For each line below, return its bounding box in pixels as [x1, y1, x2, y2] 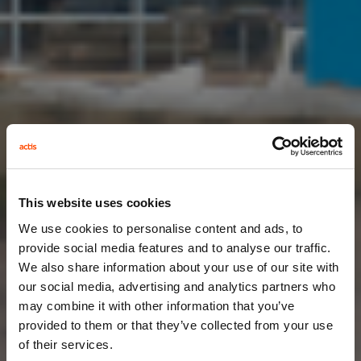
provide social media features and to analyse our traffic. [19, 240, 331, 255]
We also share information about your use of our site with [19, 259, 339, 274]
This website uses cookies [19, 196, 172, 210]
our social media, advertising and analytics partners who [19, 279, 335, 293]
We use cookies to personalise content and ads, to [19, 221, 303, 235]
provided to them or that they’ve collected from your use [19, 317, 333, 332]
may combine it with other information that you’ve [19, 298, 295, 313]
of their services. [19, 337, 113, 351]
